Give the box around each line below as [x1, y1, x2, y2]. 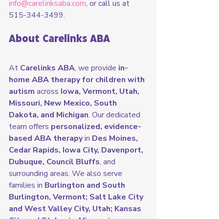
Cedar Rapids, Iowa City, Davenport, [9, 145, 145, 156]
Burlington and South [44, 180, 127, 191]
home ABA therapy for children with [9, 74, 147, 86]
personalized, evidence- [51, 121, 141, 132]
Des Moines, [92, 133, 140, 144]
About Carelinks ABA [9, 35, 110, 44]
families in [9, 180, 44, 191]
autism [9, 86, 35, 97]
